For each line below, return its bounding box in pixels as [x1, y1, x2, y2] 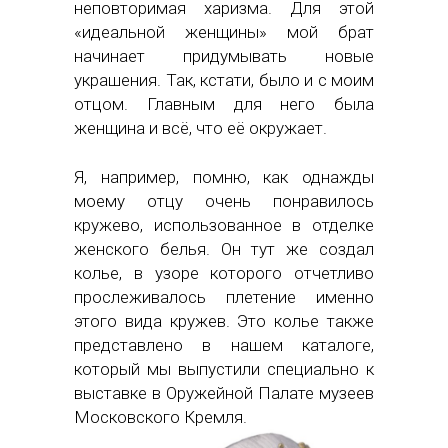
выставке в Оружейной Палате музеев [74, 383, 374, 404]
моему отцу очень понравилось [74, 191, 374, 212]
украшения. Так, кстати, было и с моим [74, 70, 374, 91]
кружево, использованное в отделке [74, 215, 374, 236]
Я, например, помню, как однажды [74, 167, 374, 188]
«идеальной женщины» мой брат [74, 22, 374, 43]
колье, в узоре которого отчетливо [74, 263, 374, 284]
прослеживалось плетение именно [74, 287, 374, 308]
